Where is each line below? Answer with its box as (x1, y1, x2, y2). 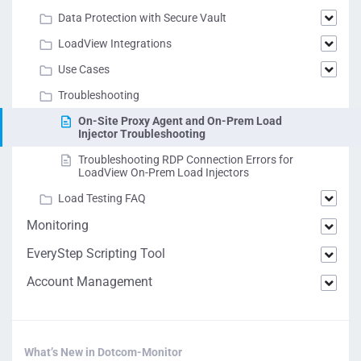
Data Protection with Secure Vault (58, 11, 226, 24)
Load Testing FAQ (58, 192, 146, 205)
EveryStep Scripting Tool (27, 246, 165, 261)
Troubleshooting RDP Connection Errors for (78, 153, 293, 166)
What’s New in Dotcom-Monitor (24, 346, 182, 359)
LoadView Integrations (58, 37, 172, 50)
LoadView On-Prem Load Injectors (78, 166, 249, 179)
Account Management (27, 274, 152, 289)
